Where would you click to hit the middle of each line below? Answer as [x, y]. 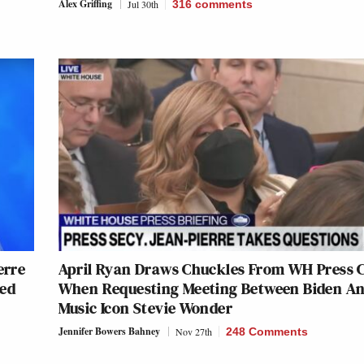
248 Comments [266, 332]
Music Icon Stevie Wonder [145, 308]
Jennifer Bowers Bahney [109, 331]
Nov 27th [193, 332]
